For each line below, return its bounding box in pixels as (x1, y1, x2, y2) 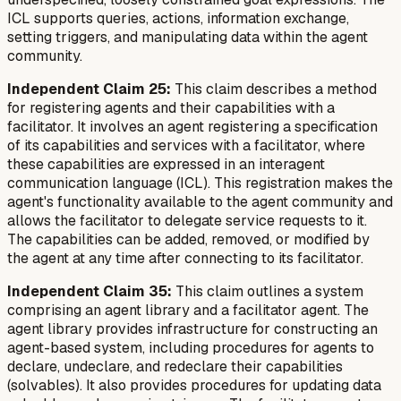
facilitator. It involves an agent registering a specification (7, 116, 378, 136)
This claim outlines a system (172, 281, 363, 301)
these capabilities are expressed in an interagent (7, 154, 325, 174)
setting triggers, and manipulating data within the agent (7, 27, 368, 47)
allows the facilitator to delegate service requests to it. (7, 210, 367, 230)
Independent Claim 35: (7, 281, 172, 301)
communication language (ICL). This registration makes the (7, 173, 393, 192)
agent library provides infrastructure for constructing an (7, 319, 378, 338)
